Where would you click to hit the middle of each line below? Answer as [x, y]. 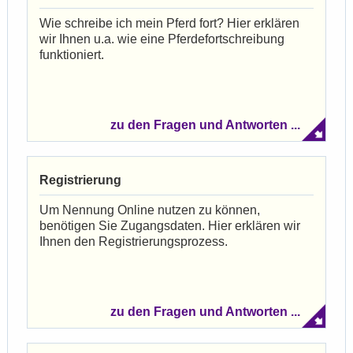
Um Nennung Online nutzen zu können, [150, 210]
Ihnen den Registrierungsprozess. [134, 241]
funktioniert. [72, 54]
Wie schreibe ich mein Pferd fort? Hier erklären [169, 23]
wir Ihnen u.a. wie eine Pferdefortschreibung [162, 39]
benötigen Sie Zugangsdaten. [124, 225]
